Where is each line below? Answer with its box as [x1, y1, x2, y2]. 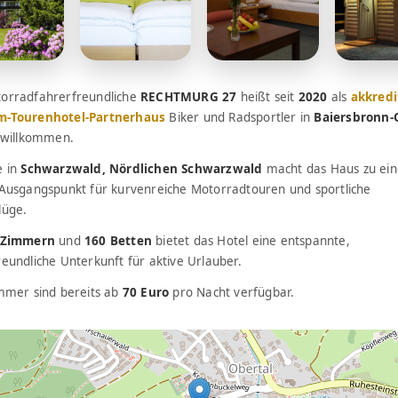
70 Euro [122, 284, 170, 301]
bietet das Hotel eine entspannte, [152, 233, 350, 250]
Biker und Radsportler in [165, 109, 314, 126]
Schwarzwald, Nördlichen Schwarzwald [20, 161, 263, 178]
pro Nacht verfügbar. [169, 284, 295, 301]
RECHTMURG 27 [140, 89, 237, 106]
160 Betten [84, 233, 153, 250]
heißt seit [236, 89, 298, 106]
